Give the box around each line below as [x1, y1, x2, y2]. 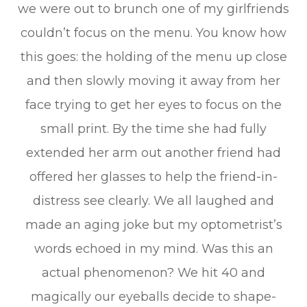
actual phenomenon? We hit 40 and [42, 265, 265, 280]
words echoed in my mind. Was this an [34, 241, 273, 256]
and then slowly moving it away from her [27, 73, 280, 88]
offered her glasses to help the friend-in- [29, 169, 278, 184]
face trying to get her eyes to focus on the [25, 97, 282, 112]
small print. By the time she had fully [40, 121, 267, 136]
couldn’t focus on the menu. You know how [21, 25, 286, 40]
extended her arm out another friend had [26, 145, 281, 160]
